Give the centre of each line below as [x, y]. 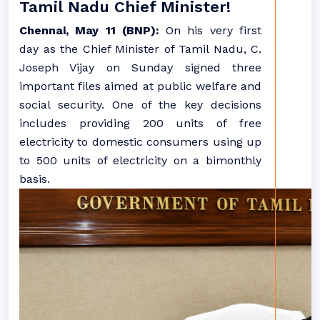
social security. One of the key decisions [140, 105]
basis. [35, 179]
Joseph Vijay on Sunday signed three [140, 67]
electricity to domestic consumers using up [140, 142]
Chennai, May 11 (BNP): [89, 30]
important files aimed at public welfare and [140, 86]
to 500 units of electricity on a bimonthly [140, 160]
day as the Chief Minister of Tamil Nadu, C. [140, 49]
